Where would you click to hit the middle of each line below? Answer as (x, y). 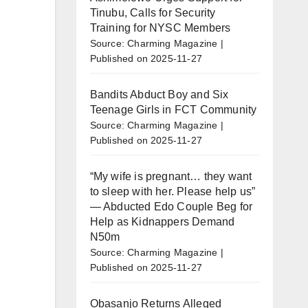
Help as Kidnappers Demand (162, 221)
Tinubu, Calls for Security (153, 12)
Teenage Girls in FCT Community (173, 109)
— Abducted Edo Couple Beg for (171, 206)
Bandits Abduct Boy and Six (159, 94)
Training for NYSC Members (160, 27)
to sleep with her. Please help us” (173, 191)
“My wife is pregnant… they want (171, 176)
